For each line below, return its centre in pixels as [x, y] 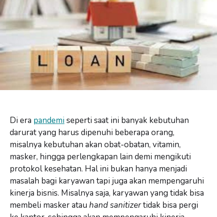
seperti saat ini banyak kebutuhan [127, 120]
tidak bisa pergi [170, 205]
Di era [22, 120]
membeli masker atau [49, 205]
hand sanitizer [116, 205]
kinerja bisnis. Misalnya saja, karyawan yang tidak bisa [107, 193]
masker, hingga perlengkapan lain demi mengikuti [100, 156]
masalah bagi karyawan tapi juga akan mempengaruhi [107, 181]
